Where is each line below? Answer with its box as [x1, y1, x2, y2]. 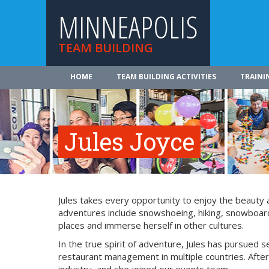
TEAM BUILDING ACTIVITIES [116, 71, 216, 82]
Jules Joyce [64, 125, 195, 157]
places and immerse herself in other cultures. [58, 219, 244, 231]
